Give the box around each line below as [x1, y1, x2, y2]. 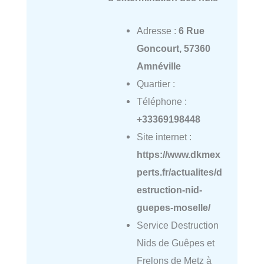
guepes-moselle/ [136, 202, 210, 213]
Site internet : [136, 131, 192, 143]
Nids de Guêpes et [136, 237, 214, 249]
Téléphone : [136, 96, 187, 107]
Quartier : [136, 78, 175, 90]
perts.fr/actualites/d [136, 167, 222, 178]
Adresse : [136, 25, 179, 37]
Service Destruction [136, 220, 219, 231]
